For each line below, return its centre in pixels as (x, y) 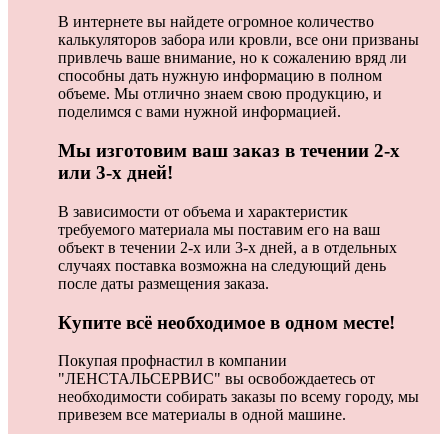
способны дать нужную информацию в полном (220, 76)
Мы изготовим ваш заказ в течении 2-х (229, 151)
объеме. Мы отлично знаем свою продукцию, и (220, 94)
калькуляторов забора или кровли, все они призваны (238, 40)
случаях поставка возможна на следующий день (222, 265)
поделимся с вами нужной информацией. (199, 112)
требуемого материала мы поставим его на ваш (219, 229)
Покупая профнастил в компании (172, 361)
